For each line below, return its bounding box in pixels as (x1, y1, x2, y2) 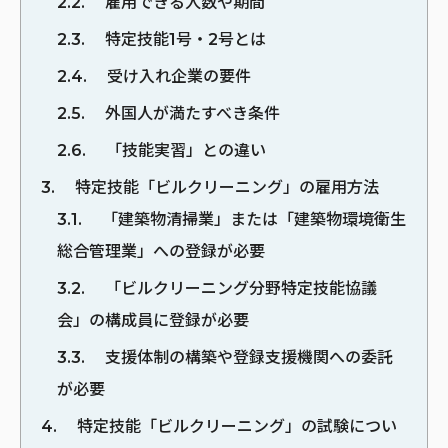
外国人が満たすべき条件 (101, 103, 280, 123)
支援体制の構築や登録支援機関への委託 (101, 347, 393, 367)
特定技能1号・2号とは (101, 29, 266, 49)
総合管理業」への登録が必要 (57, 241, 265, 261)
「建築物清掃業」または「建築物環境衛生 (98, 209, 406, 229)
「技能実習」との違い (102, 140, 266, 160)
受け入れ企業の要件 (103, 66, 251, 86)
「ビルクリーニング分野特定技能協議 (101, 278, 377, 298)
